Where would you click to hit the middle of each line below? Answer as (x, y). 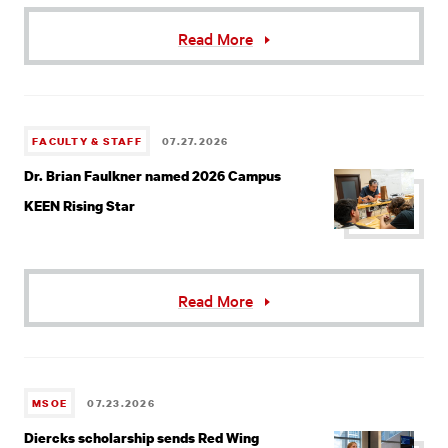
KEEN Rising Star (80, 205)
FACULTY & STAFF (87, 140)
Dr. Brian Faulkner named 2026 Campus (153, 175)
